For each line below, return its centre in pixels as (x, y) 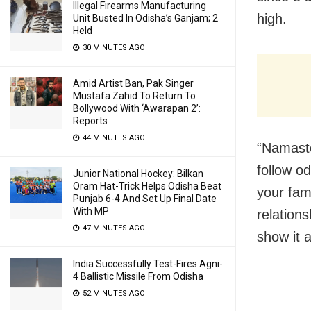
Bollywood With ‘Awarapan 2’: (137, 108)
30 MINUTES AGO (113, 48)
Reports (90, 121)
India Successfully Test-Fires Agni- (148, 264)
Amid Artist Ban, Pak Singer (133, 83)
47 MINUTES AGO (113, 228)
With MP (91, 211)
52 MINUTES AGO (113, 293)
